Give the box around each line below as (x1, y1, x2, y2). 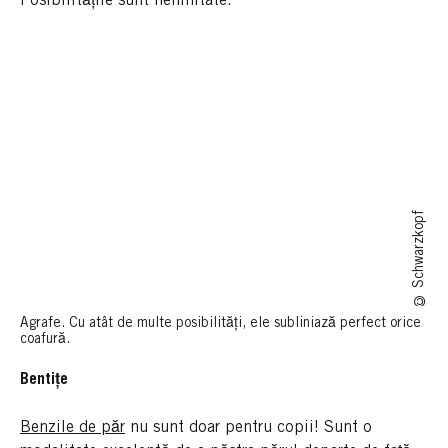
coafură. (20, 333, 70, 348)
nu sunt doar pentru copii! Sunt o (125, 420, 372, 437)
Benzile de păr (20, 420, 125, 437)
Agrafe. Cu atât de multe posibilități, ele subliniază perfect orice (20, 317, 421, 332)
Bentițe (20, 372, 68, 389)
